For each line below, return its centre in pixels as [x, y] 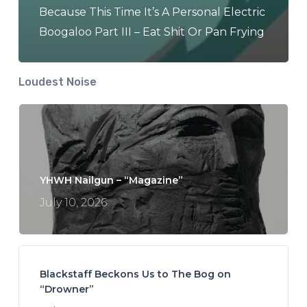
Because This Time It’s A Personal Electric [152, 12]
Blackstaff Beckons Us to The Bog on [135, 274]
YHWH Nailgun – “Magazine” [111, 181]
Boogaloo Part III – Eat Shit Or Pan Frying [151, 32]
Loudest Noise [57, 82]
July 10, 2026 [73, 203]
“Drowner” [66, 290]
